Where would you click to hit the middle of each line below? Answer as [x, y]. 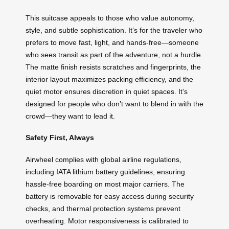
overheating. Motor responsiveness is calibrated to [107, 221]
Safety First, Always [60, 138]
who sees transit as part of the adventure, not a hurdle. [114, 54]
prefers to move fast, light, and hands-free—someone [112, 42]
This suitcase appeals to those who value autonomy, [110, 18]
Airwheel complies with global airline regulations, [104, 159]
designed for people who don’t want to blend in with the [114, 104]
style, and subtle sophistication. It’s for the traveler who [114, 30]
